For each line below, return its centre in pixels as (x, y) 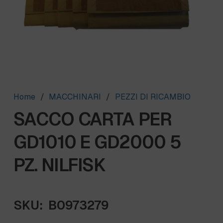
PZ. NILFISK (59, 165)
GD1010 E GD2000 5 (97, 142)
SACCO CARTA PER (93, 119)
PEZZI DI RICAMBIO (153, 97)
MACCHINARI (75, 97)
